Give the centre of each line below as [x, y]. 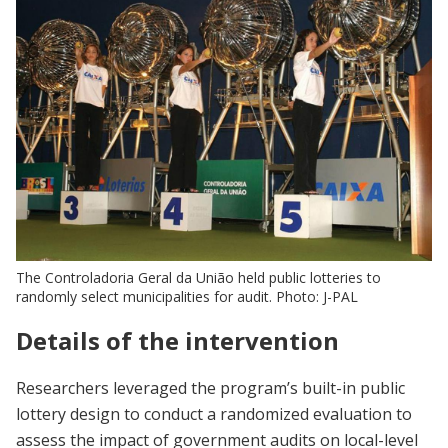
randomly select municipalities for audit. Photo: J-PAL [187, 296]
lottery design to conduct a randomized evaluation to [214, 414]
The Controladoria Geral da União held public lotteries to [198, 277]
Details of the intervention [177, 340]
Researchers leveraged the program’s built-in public [210, 388]
